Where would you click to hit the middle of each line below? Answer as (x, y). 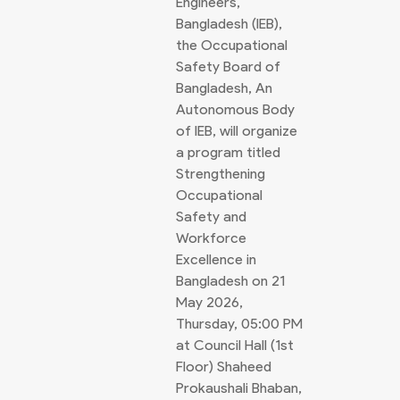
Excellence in (216, 259)
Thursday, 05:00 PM (239, 324)
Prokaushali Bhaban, (239, 388)
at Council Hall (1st (235, 345)
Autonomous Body (235, 109)
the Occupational (232, 45)
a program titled (228, 152)
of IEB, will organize (237, 131)
